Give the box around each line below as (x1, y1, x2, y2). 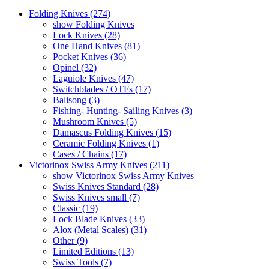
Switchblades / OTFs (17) (53, 83, 151, 94)
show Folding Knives (53, 19, 134, 29)
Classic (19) (53, 202, 98, 213)
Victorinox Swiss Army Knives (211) (29, 159, 169, 170)
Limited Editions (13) (53, 246, 134, 256)
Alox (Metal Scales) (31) (53, 224, 147, 235)
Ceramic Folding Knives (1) (53, 138, 159, 148)
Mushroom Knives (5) (53, 116, 137, 127)
